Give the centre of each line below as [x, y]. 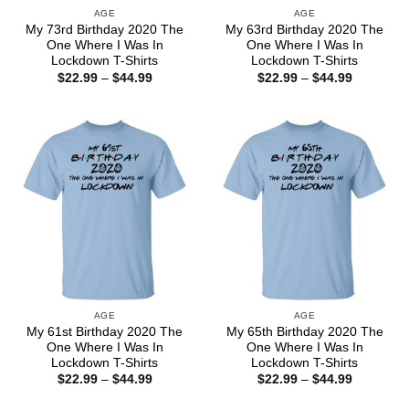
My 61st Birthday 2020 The [105, 331]
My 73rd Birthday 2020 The [105, 30]
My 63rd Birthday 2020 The [304, 30]
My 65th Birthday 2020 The [304, 331]
